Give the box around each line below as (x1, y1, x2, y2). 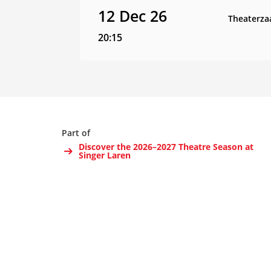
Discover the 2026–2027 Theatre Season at (78, 141, 253, 152)
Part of (62, 127, 90, 139)
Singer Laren (78, 149, 131, 161)
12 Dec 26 (98, 5, 167, 26)
